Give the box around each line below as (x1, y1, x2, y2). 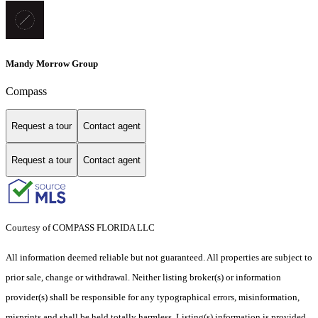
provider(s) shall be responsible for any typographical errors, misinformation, (6, 292, 300, 303)
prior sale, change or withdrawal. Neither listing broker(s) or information (6, 272, 281, 283)
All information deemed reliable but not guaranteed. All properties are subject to (6, 252, 312, 263)
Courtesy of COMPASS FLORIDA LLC (6, 222, 155, 234)
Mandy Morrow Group (6, 57, 98, 69)
